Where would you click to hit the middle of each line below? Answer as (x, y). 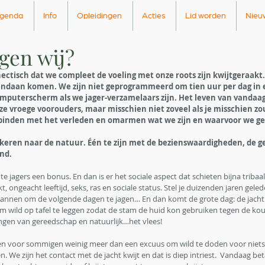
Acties (154, 16)
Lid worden (206, 16)
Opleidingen (99, 16)
